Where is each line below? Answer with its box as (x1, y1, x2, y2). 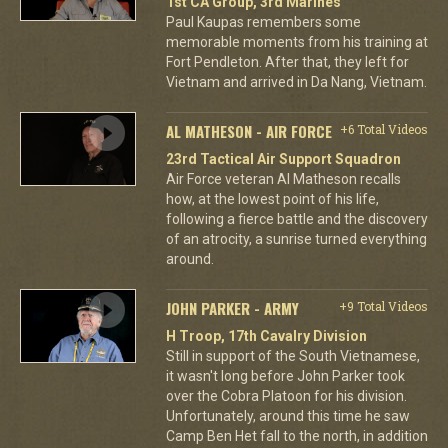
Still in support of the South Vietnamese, (165, 348, 420, 364)
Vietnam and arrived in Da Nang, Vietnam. (165, 74, 427, 90)
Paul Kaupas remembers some (165, 14, 361, 30)
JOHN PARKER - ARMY (165, 297, 299, 319)
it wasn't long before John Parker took (165, 368, 405, 384)
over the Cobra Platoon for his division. (165, 388, 407, 404)
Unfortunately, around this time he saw (165, 408, 410, 424)
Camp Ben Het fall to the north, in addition (165, 428, 428, 444)
